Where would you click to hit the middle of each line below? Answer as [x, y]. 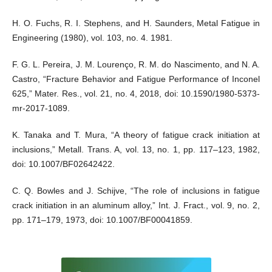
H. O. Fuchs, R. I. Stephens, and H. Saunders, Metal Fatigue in [136, 23]
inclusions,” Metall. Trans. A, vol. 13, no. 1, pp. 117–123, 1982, [136, 149]
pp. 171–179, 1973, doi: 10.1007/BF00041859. [102, 219]
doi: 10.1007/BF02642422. [63, 164]
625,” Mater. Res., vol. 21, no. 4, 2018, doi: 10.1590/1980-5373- [136, 93]
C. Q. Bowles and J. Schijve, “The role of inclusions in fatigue [136, 190]
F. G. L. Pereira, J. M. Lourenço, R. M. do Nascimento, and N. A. [136, 64]
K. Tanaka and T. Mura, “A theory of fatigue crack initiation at [136, 134]
